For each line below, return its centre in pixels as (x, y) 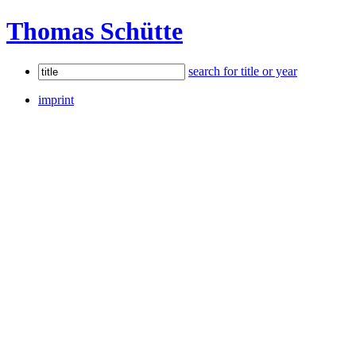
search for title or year (243, 71)
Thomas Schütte (95, 31)
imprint (56, 99)
